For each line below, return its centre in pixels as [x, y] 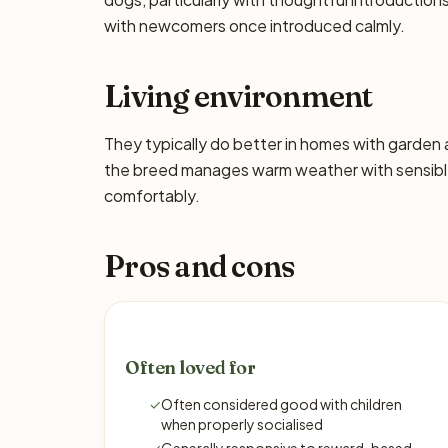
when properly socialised [242, 424]
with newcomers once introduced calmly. [254, 25]
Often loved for [190, 367]
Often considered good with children [281, 404]
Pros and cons [199, 266]
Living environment [238, 96]
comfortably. [152, 195]
